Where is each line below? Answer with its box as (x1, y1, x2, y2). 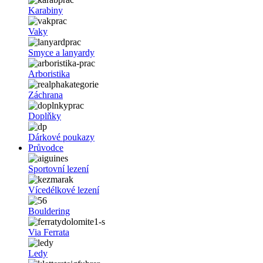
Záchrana (28, 90, 63, 100)
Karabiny (28, 5, 63, 16)
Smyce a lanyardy (28, 48, 95, 58)
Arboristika (28, 69, 70, 79)
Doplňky (28, 111, 61, 122)
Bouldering (28, 206, 70, 217)
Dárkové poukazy (28, 132, 95, 143)
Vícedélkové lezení (28, 185, 99, 195)
